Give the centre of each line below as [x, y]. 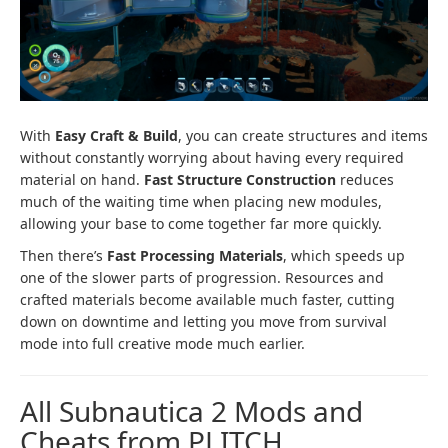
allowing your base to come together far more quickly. [201, 223]
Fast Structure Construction [240, 179]
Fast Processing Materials [195, 255]
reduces [365, 179]
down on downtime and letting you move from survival [203, 321]
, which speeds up [344, 255]
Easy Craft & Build [116, 135]
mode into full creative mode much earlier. [162, 343]
